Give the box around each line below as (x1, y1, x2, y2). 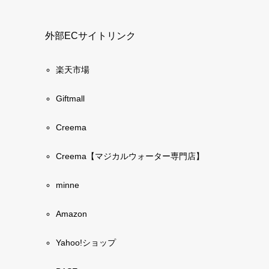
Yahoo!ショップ (55, 237, 116, 247)
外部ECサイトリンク (44, 30, 136, 41)
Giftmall (55, 93, 85, 103)
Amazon (55, 208, 87, 219)
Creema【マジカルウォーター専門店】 (55, 151, 204, 161)
